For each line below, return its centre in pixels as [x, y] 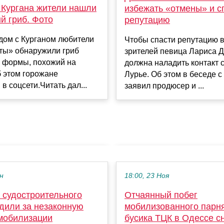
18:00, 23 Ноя [147, 175]
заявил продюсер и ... [164, 85]
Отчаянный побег [161, 195]
